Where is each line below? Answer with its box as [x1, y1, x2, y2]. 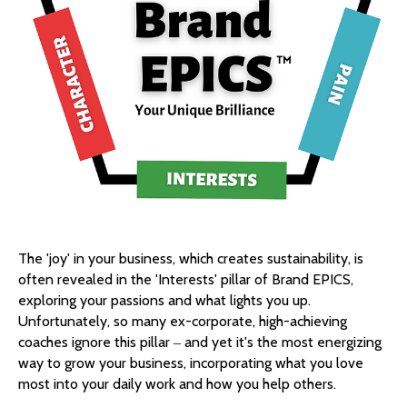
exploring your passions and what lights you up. [18, 292, 311, 310]
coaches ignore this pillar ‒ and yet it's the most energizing [18, 333, 382, 352]
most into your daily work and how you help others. [18, 375, 336, 393]
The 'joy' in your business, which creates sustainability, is [18, 250, 363, 268]
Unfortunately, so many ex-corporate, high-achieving [18, 313, 347, 331]
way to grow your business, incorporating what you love [18, 354, 363, 372]
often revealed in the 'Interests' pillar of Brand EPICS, [18, 271, 353, 289]
